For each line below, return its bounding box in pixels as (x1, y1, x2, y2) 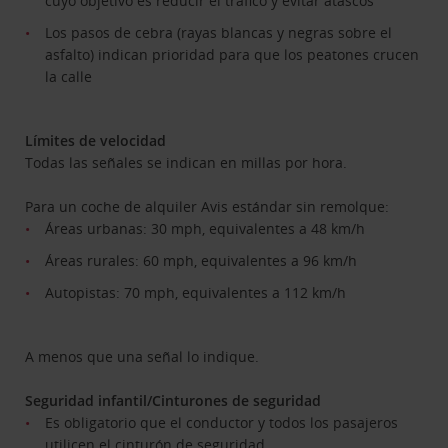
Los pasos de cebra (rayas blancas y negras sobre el (45, 22, 393, 42)
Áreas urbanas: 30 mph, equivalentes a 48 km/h (45, 218, 366, 238)
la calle (45, 66, 93, 86)
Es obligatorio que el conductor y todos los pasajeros (45, 412, 399, 432)
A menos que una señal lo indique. (25, 346, 260, 366)
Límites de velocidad (25, 130, 167, 150)
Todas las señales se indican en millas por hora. (25, 152, 348, 172)
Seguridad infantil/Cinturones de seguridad (25, 390, 322, 410)
